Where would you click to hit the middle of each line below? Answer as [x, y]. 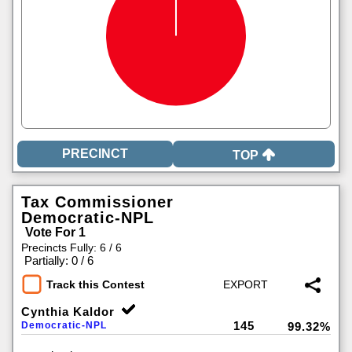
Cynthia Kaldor [68, 312]
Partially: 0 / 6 [59, 260]
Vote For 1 [55, 232]
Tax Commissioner [97, 202]
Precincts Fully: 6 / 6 [71, 247]
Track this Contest [95, 285]
